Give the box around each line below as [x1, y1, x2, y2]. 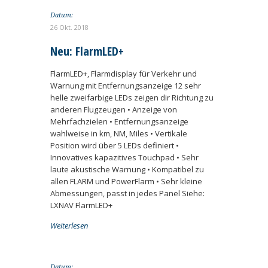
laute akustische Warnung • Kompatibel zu [50, 164, 204, 175]
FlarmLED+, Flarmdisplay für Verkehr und [50, 68, 197, 79]
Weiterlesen [50, 220, 88, 231]
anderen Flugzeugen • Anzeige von [50, 104, 177, 115]
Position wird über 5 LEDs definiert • [50, 140, 179, 151]
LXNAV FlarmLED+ [50, 200, 112, 211]
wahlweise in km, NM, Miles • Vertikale [50, 128, 187, 139]
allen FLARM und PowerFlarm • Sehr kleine [50, 176, 202, 187]
